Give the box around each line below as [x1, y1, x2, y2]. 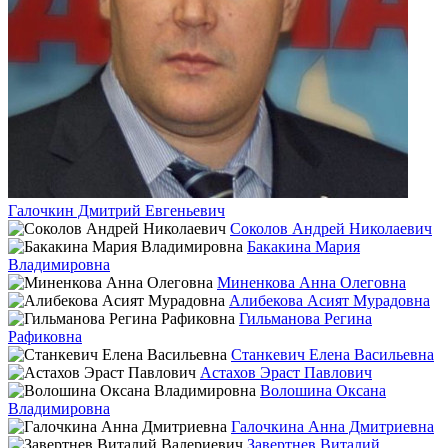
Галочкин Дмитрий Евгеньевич [8, 201, 225, 219]
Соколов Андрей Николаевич [230, 219, 432, 237]
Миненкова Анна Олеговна [217, 273, 406, 291]
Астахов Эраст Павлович [200, 363, 372, 381]
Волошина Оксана [260, 381, 386, 399]
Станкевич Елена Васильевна [231, 345, 434, 363]
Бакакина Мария [247, 237, 360, 255]
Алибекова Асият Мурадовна [229, 291, 430, 309]
